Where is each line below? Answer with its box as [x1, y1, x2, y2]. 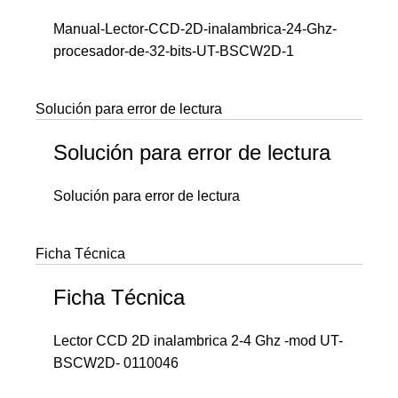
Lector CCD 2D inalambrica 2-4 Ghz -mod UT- [53, 333, 343, 349]
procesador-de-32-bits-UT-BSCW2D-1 [53, 44, 294, 60]
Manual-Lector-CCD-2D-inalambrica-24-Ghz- [53, 21, 337, 37]
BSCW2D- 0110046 [53, 355, 179, 371]
